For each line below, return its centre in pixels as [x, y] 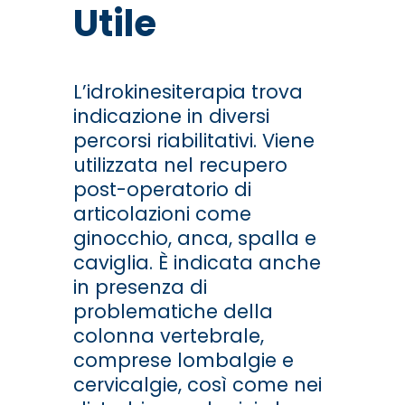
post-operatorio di [162, 189]
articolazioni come [162, 213]
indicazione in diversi [171, 116]
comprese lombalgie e [183, 360]
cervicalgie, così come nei [197, 384]
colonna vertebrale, [168, 335]
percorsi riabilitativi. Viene [193, 140]
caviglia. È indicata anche [197, 262]
